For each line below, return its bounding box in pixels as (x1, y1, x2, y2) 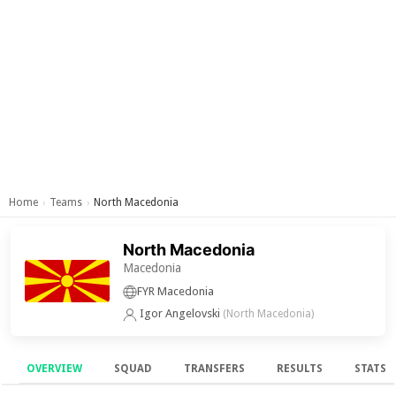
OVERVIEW (27, 362, 83, 375)
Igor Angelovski (137, 307, 224, 320)
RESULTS (277, 362, 324, 375)
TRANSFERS (184, 362, 246, 375)
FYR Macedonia (137, 285, 215, 298)
